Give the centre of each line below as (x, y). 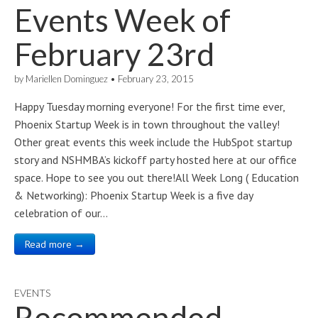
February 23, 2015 (156, 79)
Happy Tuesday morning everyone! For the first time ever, (149, 106)
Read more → (55, 244)
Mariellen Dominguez (67, 79)
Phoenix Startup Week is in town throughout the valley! (147, 124)
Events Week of (122, 20)
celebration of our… (61, 213)
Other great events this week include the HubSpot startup (153, 142)
